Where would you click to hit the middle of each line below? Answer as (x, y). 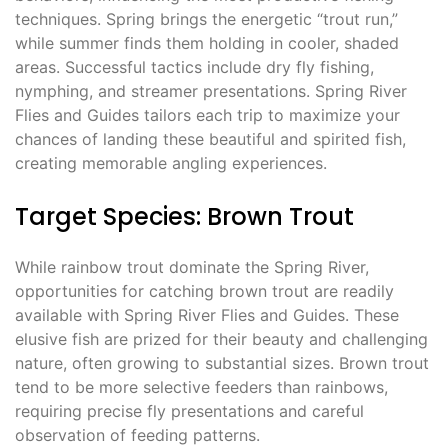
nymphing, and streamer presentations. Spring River (211, 91)
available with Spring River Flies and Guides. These (207, 315)
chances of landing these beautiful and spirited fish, (210, 139)
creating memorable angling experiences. (171, 163)
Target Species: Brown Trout (184, 217)
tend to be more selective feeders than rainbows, (201, 387)
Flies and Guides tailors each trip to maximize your (207, 115)
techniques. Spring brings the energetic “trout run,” (206, 19)
